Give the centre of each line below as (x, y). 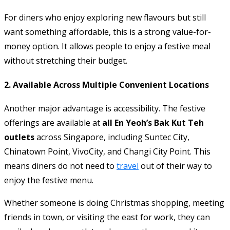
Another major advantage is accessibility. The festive (105, 108)
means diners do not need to (60, 166)
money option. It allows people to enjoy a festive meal (107, 46)
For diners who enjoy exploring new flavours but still (105, 18)
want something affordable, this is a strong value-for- (108, 32)
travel (128, 166)
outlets (19, 137)
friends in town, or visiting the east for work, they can (107, 217)
